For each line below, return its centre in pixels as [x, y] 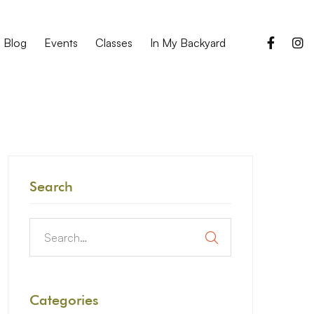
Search [51, 186]
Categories [64, 300]
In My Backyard [187, 43]
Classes [114, 43]
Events [61, 43]
